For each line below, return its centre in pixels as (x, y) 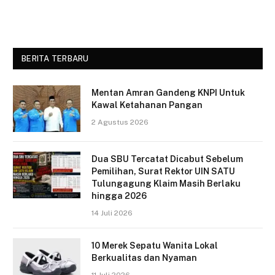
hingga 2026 (119, 196)
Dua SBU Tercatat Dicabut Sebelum (167, 159)
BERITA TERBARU (55, 59)
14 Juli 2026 (112, 213)
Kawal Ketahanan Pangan (147, 105)
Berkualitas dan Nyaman (144, 258)
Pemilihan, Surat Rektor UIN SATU (163, 172)
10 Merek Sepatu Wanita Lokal (155, 246)
